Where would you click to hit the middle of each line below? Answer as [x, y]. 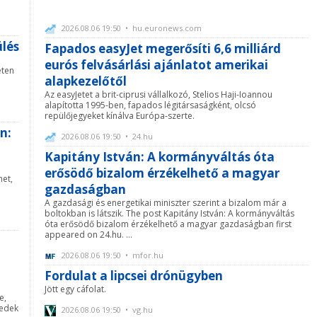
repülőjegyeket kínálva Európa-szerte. [120, 115]
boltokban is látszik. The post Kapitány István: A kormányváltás [169, 213]
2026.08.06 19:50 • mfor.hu [111, 255]
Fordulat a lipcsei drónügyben [134, 275]
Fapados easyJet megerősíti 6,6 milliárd [163, 48]
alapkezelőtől [86, 81]
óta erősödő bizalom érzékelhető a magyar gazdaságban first [168, 224]
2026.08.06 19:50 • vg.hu [106, 309]
